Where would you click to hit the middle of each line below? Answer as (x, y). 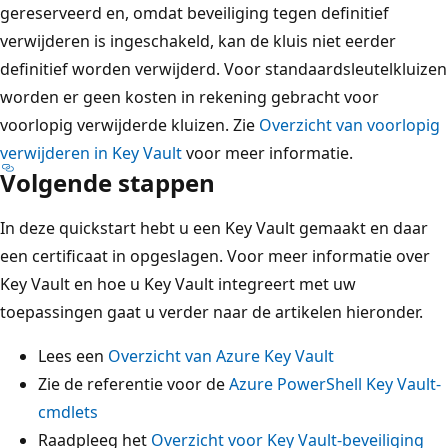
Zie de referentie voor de (133, 383)
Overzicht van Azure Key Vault (221, 355)
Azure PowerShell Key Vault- (335, 383)
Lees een (73, 355)
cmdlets (68, 411)
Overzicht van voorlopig (349, 124)
